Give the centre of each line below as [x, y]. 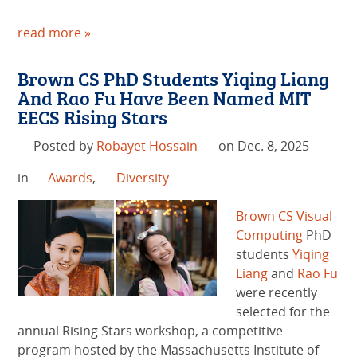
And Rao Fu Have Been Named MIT [165, 98]
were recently [277, 293]
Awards [70, 178]
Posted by [65, 146]
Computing [270, 235]
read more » [55, 33]
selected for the [283, 312]
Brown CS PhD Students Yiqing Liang [174, 79]
